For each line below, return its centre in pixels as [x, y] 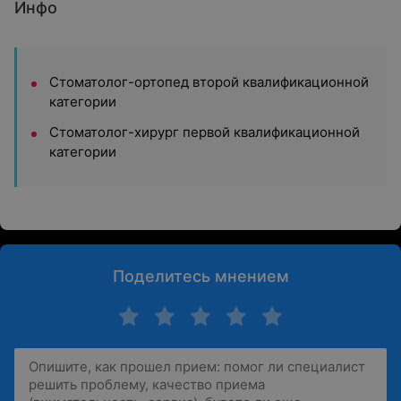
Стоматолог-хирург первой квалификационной [205, 132]
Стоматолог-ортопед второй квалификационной [209, 82]
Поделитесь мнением [200, 276]
